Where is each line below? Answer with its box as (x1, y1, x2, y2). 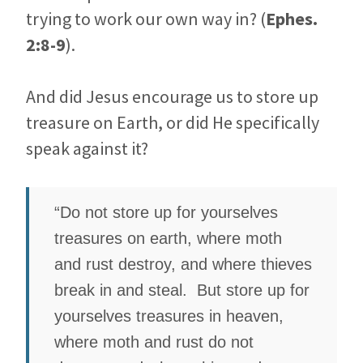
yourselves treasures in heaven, (54, 307, 284, 326)
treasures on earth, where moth (54, 229, 282, 248)
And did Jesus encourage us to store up (26, 84, 318, 108)
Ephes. (266, 6, 318, 30)
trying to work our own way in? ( (26, 6, 266, 30)
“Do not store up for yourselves (54, 203, 278, 222)
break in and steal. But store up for (54, 281, 310, 300)
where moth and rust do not (54, 333, 254, 352)
